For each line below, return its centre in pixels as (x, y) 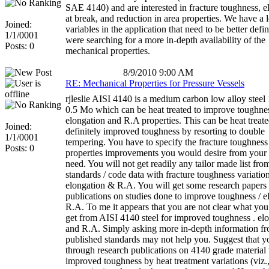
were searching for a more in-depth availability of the (165, 40)
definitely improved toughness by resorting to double (165, 131)
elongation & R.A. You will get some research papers (166, 186)
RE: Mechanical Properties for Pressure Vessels (155, 83)
